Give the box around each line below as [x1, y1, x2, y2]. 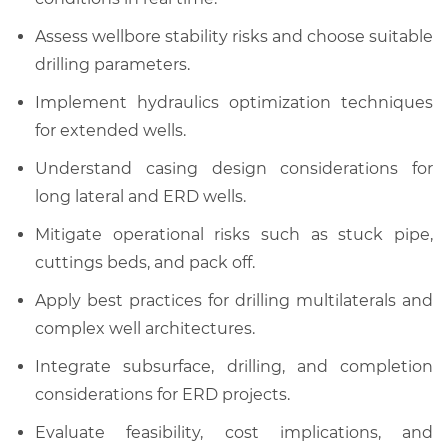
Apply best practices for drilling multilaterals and [35, 290, 433, 310]
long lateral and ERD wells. [35, 186, 246, 206]
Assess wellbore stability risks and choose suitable [35, 26, 433, 46]
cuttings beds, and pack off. [35, 252, 255, 272]
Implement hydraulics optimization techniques [35, 92, 433, 112]
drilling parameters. [35, 54, 190, 74]
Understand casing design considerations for [35, 158, 433, 178]
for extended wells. [35, 120, 186, 140]
